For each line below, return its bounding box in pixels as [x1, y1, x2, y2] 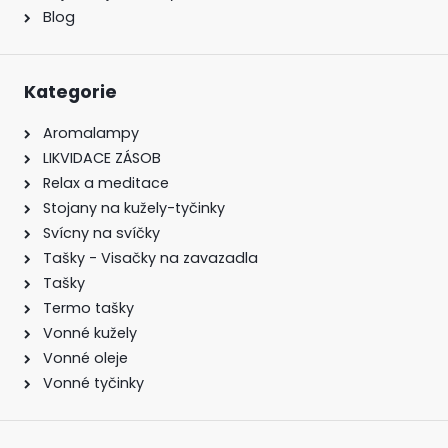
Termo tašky [43, 297, 134, 318]
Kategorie [24, 79, 117, 104]
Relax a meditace [43, 172, 169, 193]
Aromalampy [43, 122, 139, 143]
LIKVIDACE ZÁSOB [43, 147, 161, 168]
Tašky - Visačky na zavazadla [43, 247, 258, 268]
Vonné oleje [43, 347, 128, 368]
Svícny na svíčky [43, 222, 160, 243]
